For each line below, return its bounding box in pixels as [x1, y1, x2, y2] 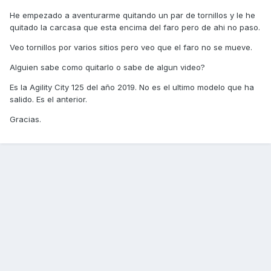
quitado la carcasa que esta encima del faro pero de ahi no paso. [10, 22, 260, 33]
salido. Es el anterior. [10, 94, 87, 105]
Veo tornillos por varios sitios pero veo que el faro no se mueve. [10, 42, 252, 53]
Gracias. [10, 114, 41, 125]
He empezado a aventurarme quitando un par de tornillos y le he [10, 10, 255, 21]
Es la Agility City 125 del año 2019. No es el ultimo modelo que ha [10, 82, 254, 93]
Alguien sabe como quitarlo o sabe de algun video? [10, 62, 205, 73]
